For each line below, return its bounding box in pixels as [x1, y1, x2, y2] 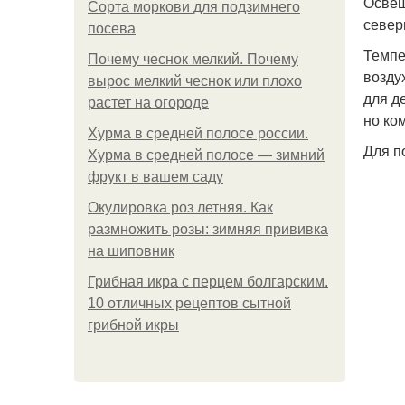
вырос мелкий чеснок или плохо [88, 73, 302, 89]
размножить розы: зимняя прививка [88, 221, 328, 237]
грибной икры [88, 317, 179, 333]
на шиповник [88, 243, 174, 259]
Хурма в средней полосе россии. [88, 126, 308, 141]
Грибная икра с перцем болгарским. [88, 274, 328, 289]
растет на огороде [88, 95, 209, 110]
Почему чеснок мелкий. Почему [88, 52, 298, 67]
